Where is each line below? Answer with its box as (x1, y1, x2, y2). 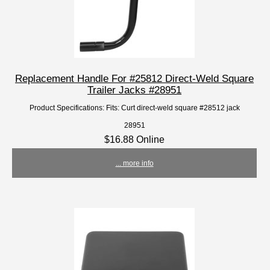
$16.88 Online (104, 134, 165, 145)
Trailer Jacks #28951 (87, 84, 182, 96)
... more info (115, 159, 154, 168)
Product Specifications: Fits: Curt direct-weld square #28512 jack (29, 104, 240, 112)
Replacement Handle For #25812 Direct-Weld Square (15, 72, 254, 85)
